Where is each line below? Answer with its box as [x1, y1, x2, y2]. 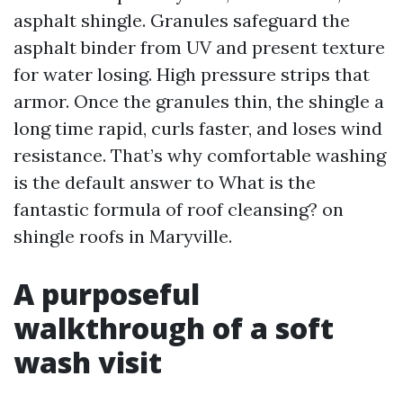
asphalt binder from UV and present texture [13, 36, 385, 58]
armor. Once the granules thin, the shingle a [13, 90, 384, 112]
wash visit [13, 343, 162, 381]
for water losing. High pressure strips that [13, 63, 370, 85]
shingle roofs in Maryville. [13, 225, 232, 247]
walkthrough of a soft [13, 309, 334, 347]
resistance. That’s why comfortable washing [13, 144, 386, 166]
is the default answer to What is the [13, 171, 316, 193]
